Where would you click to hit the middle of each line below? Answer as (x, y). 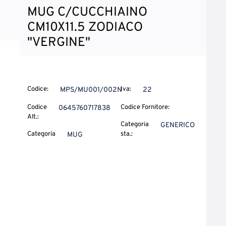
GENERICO (177, 125)
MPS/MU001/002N (91, 90)
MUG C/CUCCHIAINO (87, 13)
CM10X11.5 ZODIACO (85, 28)
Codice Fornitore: (145, 107)
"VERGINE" (59, 43)
